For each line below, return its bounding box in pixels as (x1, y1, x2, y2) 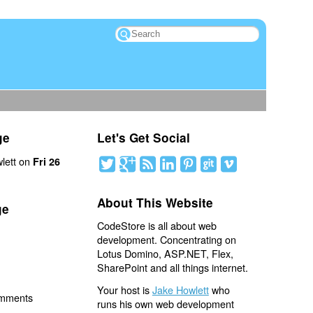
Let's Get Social (96, 129, 190, 147)
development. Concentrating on (96, 232, 236, 247)
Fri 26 (32, 154, 60, 168)
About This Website (96, 194, 213, 211)
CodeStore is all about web (96, 218, 217, 233)
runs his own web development (96, 296, 234, 311)
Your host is (96, 282, 152, 297)
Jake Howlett (152, 282, 209, 297)
